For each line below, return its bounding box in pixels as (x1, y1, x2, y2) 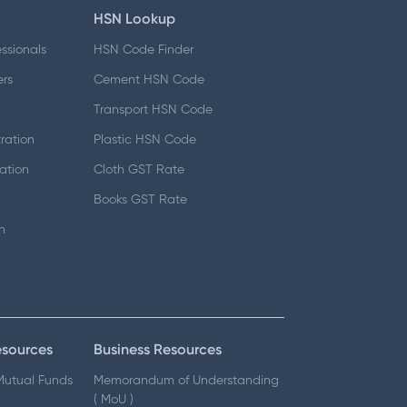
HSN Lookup (94, 9, 176, 27)
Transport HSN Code (94, 103, 213, 116)
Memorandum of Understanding (94, 374, 280, 387)
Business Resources (94, 341, 223, 358)
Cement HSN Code (94, 73, 205, 86)
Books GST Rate (94, 193, 188, 206)
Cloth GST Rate (94, 163, 185, 176)
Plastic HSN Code (94, 133, 197, 146)
